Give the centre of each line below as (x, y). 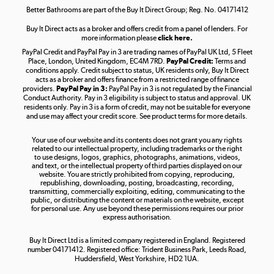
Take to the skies (180, 52)
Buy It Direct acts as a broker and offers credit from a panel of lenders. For (137, 29)
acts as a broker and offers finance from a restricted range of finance (137, 80)
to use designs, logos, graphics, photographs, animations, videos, (137, 157)
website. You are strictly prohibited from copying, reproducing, (137, 175)
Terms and (230, 61)
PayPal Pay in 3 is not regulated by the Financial (180, 89)
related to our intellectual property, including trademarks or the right (137, 149)
